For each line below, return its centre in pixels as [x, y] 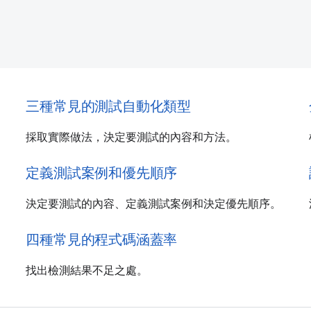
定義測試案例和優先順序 [102, 173]
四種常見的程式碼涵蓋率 [102, 239]
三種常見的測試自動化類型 [108, 106]
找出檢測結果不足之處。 [87, 270]
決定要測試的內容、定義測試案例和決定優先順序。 [154, 204]
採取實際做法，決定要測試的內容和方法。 [132, 137]
